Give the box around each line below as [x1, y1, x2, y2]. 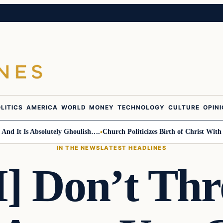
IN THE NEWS [56, 144, 101, 151]
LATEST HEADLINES [100, 144, 167, 151]
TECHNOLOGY [117, 104, 165, 111]
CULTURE [168, 104, 200, 111]
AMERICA [26, 104, 58, 111]
